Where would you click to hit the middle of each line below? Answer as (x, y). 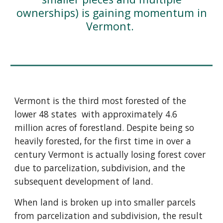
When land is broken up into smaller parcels (105, 202)
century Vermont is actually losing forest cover (110, 154)
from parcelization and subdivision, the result (109, 216)
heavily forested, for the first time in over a (103, 141)
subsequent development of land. (84, 181)
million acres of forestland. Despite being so (105, 127)
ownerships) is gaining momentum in (111, 13)
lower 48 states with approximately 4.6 (96, 114)
